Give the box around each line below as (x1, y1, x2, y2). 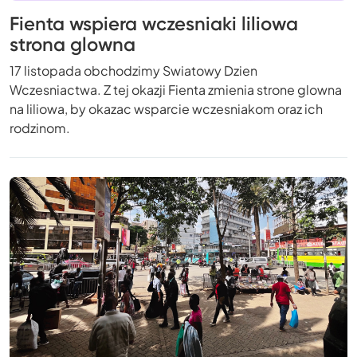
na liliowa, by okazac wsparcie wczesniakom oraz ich (10, 100, 323, 117)
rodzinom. (10, 119, 70, 136)
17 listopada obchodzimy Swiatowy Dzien (10, 61, 257, 79)
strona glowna (10, 32, 135, 56)
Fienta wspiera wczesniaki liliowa (10, 11, 298, 35)
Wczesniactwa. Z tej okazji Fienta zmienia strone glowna (10, 80, 342, 98)
